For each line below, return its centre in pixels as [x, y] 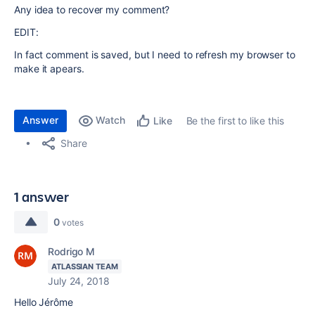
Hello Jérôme [44, 302]
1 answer [42, 197]
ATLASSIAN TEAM [85, 266]
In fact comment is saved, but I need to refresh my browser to [155, 54]
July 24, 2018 [79, 281]
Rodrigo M [72, 251]
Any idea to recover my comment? [92, 9]
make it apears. [49, 69]
